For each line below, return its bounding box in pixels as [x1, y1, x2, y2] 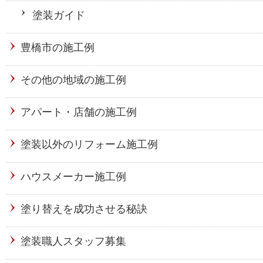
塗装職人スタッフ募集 [21, 235, 126, 248]
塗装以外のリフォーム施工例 [21, 139, 158, 151]
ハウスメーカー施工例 [21, 171, 126, 183]
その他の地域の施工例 [21, 74, 126, 86]
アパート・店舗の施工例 [21, 106, 137, 119]
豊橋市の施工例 [21, 42, 95, 54]
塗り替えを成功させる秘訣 [21, 203, 147, 215]
